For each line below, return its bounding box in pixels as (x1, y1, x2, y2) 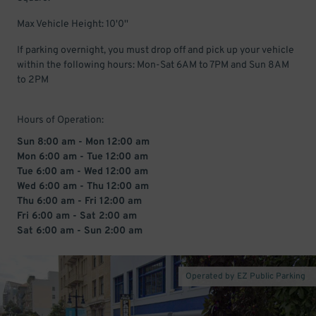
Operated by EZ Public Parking (186, 271, 305, 282)
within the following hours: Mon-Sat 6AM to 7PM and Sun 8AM (17, 59, 289, 71)
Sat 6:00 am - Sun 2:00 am (17, 225, 142, 237)
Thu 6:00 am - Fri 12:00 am (17, 195, 142, 207)
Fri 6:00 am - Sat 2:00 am (17, 210, 137, 222)
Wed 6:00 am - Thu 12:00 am (17, 181, 149, 193)
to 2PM (17, 74, 49, 86)
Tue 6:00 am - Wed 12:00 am (17, 166, 148, 178)
